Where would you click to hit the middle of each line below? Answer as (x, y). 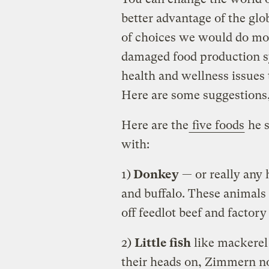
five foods (216, 125)
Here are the (155, 125)
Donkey (155, 174)
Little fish (162, 243)
